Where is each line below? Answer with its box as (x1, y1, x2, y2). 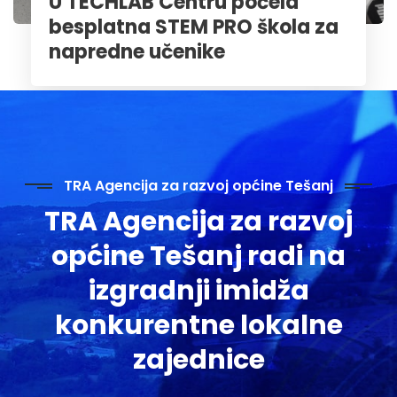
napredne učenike (49, 38, 225, 66)
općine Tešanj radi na (51, 237, 346, 276)
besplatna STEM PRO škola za (49, 13, 339, 42)
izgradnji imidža (88, 272, 309, 310)
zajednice (132, 341, 265, 379)
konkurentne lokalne (54, 307, 343, 345)
